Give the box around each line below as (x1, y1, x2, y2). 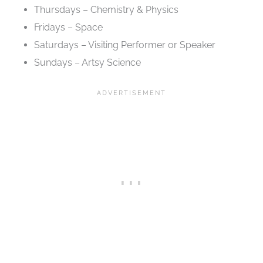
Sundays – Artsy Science (34, 56, 141, 68)
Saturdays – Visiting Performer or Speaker (34, 39, 216, 50)
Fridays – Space (34, 21, 103, 33)
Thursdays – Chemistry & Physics (34, 4, 179, 15)
